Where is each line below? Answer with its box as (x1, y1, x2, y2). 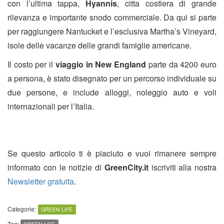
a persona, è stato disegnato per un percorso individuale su (7, 72, 216, 84)
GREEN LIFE (41, 205, 73, 213)
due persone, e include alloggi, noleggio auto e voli (7, 86, 216, 98)
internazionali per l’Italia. (7, 100, 94, 112)
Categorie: (7, 204, 36, 213)
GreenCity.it (104, 161, 148, 173)
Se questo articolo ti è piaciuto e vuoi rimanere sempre (7, 147, 216, 159)
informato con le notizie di (7, 161, 104, 173)
